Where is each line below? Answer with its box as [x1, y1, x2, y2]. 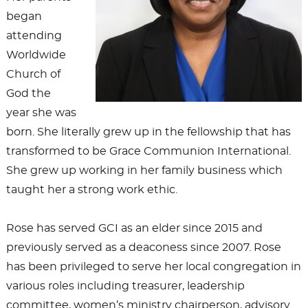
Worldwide [5, 49, 66, 60]
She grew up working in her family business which [5, 164, 283, 176]
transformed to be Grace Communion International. [5, 145, 291, 157]
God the [5, 87, 51, 99]
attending [5, 30, 62, 41]
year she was [5, 107, 76, 118]
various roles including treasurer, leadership [5, 280, 245, 291]
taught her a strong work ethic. [5, 184, 177, 195]
